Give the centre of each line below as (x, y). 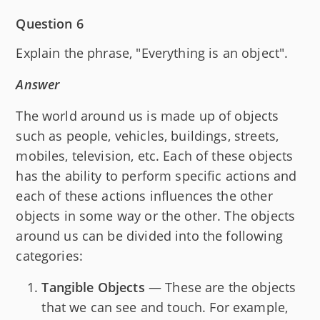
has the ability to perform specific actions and (156, 176)
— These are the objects (220, 287)
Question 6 (50, 24)
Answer (38, 85)
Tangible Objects (93, 287)
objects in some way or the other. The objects (156, 216)
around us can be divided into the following (149, 236)
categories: (50, 256)
